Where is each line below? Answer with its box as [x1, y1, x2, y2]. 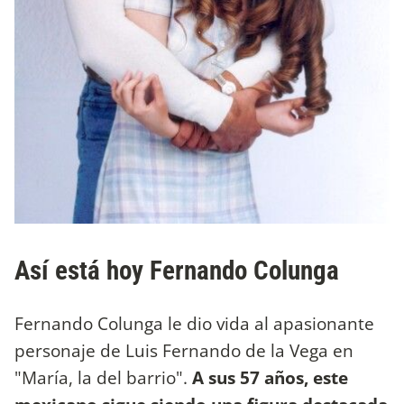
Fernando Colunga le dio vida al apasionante [14, 310, 374, 335]
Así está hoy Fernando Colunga [14, 254, 339, 286]
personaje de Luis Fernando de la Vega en [14, 337, 353, 363]
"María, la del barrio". [14, 364, 192, 390]
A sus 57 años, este [192, 364, 348, 390]
